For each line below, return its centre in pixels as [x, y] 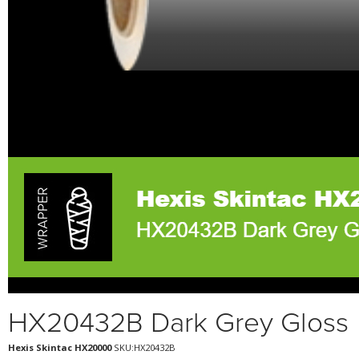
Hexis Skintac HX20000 [60, 348]
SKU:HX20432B [143, 348]
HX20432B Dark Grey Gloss [178, 323]
